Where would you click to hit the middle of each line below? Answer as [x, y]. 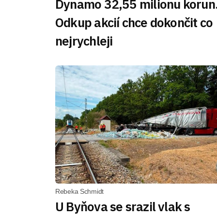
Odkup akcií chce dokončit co [134, 22]
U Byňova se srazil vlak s [123, 206]
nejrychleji [84, 41]
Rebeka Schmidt [80, 191]
